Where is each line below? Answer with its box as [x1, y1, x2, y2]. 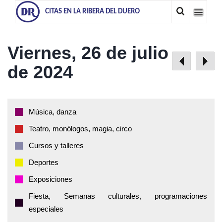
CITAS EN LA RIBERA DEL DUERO [45, 8, 140, 15]
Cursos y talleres [29, 141, 84, 150]
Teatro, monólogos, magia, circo [29, 124, 132, 133]
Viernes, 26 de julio [7, 43, 168, 63]
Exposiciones [29, 175, 72, 183]
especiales [29, 205, 63, 213]
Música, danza [29, 108, 76, 116]
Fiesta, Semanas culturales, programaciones [29, 192, 207, 200]
